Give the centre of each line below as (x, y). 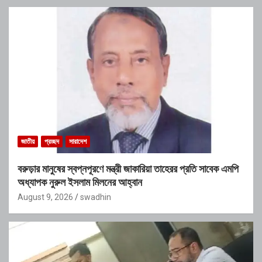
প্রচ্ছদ (52, 142)
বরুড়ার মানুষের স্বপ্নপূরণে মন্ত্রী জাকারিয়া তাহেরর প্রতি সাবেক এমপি (128, 169)
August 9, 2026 (45, 197)
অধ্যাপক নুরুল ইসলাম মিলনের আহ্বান (80, 182)
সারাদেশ (78, 142)
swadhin (96, 197)
